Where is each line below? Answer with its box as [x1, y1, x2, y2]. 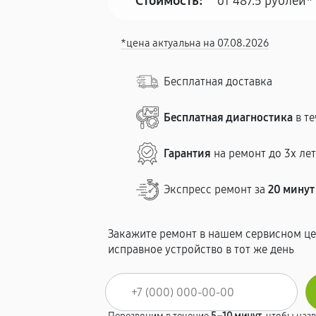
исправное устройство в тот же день [108, 243, 295, 256]
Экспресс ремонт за [164, 183, 269, 196]
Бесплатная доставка [164, 75, 273, 88]
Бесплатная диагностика [164, 111, 293, 124]
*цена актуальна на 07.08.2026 [121, 37, 269, 49]
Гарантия [164, 147, 212, 160]
